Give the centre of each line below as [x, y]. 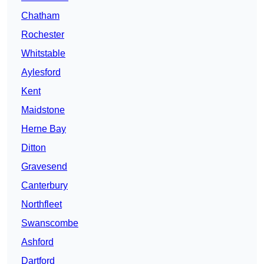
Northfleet [42, 204]
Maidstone [43, 110]
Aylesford [41, 72]
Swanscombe [50, 223]
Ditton [34, 148]
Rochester [43, 35]
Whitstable [43, 54]
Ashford [37, 242]
